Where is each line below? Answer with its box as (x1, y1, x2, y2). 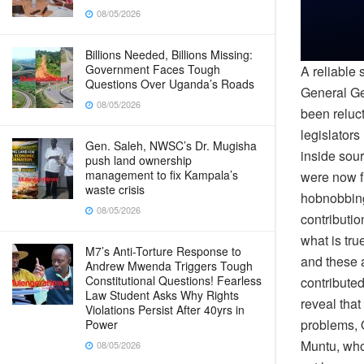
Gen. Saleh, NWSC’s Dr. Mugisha (85, 137, 257, 154)
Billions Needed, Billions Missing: (85, 46, 253, 63)
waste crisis (85, 181, 145, 197)
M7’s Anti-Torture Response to (85, 243, 241, 259)
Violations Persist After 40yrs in (85, 301, 245, 318)
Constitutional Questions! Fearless (85, 272, 262, 288)
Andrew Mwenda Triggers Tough (85, 258, 253, 274)
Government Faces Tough (85, 61, 220, 77)
